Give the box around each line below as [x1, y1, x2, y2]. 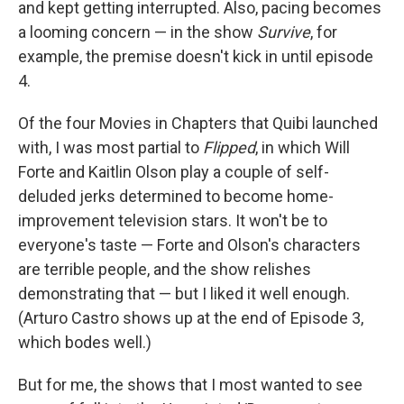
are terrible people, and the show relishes [18, 260, 311, 280]
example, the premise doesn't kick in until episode [18, 47, 373, 67]
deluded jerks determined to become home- [18, 187, 334, 207]
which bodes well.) [18, 333, 151, 353]
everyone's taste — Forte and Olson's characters [18, 235, 361, 255]
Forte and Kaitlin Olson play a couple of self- [18, 162, 329, 182]
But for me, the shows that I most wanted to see [18, 375, 363, 395]
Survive [257, 23, 310, 42]
